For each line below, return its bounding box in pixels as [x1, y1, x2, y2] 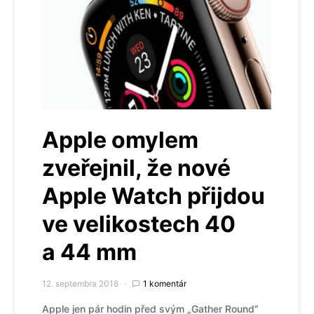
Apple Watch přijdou [42, 182, 265, 210]
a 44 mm [42, 238, 137, 266]
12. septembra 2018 [42, 278, 118, 289]
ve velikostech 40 [42, 210, 235, 238]
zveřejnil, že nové [42, 153, 231, 182]
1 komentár [143, 278, 186, 289]
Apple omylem [42, 125, 198, 153]
